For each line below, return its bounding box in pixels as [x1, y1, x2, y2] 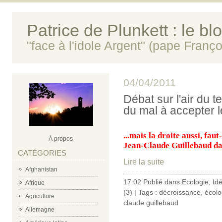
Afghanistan [25, 166, 57, 173]
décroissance [159, 188, 201, 196]
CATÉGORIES [18, 149, 66, 157]
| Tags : [132, 188, 159, 196]
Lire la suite [123, 158, 164, 166]
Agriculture [25, 193, 55, 200]
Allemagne [25, 206, 55, 213]
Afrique [25, 179, 45, 186]
